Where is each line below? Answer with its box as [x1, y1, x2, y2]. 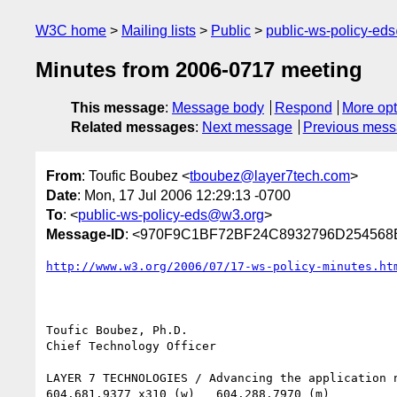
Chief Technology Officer [46, 339, 216, 353]
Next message [202, 120, 292, 136]
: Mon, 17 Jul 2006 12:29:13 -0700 [77, 187, 291, 203]
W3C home [35, 23, 106, 38]
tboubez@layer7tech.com [190, 167, 350, 183]
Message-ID [46, 226, 125, 242]
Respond [274, 100, 332, 116]
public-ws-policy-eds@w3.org [78, 206, 264, 222]
